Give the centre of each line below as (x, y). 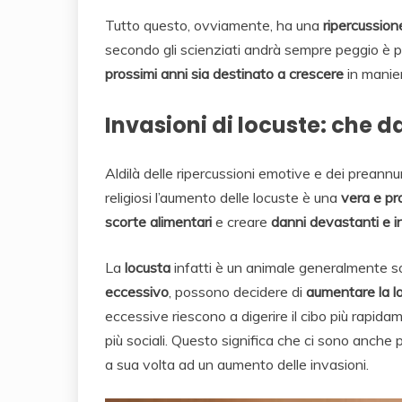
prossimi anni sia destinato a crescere (224, 74)
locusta (148, 268)
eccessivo (137, 292)
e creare (240, 222)
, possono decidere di (237, 292)
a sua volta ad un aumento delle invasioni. (237, 365)
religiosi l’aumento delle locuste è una (223, 198)
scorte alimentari (158, 222)
